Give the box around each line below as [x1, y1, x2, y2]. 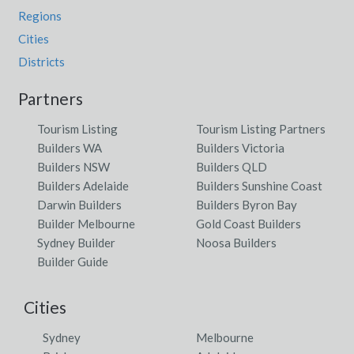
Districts [17, 54, 65, 69]
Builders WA [36, 140, 102, 155]
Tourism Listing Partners [196, 121, 326, 136]
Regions [17, 8, 62, 23]
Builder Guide [36, 254, 108, 269]
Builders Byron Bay [196, 197, 297, 212]
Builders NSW [36, 159, 110, 174]
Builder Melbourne [36, 216, 135, 231]
